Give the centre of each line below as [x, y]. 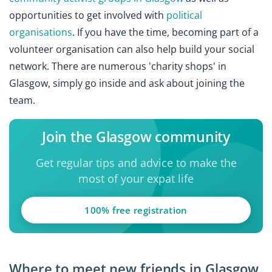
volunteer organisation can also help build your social [132, 49]
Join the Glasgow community [136, 136]
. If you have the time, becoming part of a [165, 32]
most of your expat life [136, 178]
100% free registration [136, 210]
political [184, 15]
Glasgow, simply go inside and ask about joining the [127, 83]
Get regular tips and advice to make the [136, 162]
